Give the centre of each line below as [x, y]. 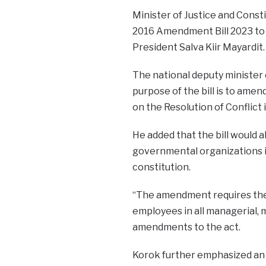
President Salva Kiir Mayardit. [198, 47]
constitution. [161, 167]
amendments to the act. [186, 227]
